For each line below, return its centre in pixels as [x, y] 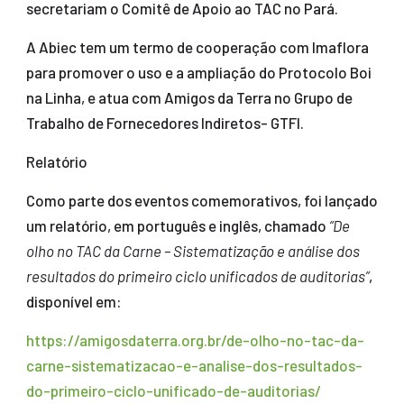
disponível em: [73, 302]
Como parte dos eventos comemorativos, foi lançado [202, 201]
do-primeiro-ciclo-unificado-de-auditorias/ [173, 391]
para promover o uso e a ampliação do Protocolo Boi [198, 73]
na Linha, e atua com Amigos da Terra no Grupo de [189, 98]
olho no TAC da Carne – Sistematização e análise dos [193, 251]
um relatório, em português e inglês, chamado [177, 226]
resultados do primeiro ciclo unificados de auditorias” [197, 276]
